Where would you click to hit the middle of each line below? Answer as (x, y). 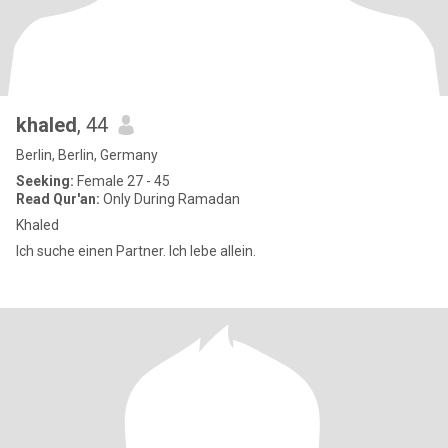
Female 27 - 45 (122, 181)
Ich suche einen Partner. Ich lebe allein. (136, 251)
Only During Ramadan (170, 199)
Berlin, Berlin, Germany (87, 155)
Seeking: (45, 181)
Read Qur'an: (58, 199)
